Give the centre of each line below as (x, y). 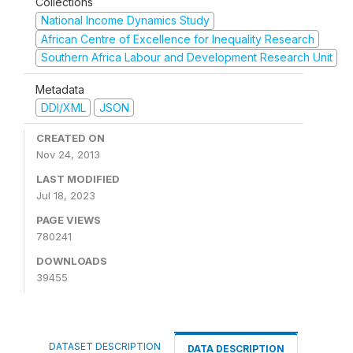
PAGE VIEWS (69, 220)
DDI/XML (63, 107)
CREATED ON (71, 138)
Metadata (60, 89)
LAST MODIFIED (78, 179)
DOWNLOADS (72, 261)
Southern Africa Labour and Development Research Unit (186, 57)
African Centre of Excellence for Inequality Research (177, 39)
